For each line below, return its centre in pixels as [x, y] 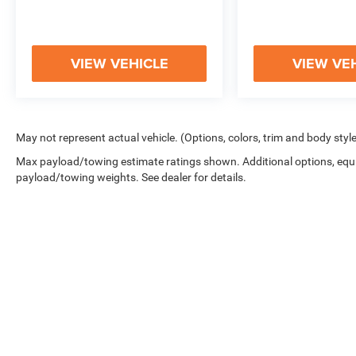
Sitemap [236, 325]
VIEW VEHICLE [119, 64]
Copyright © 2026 [120, 325]
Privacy [277, 325]
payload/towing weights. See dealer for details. [131, 178]
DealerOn [192, 325]
